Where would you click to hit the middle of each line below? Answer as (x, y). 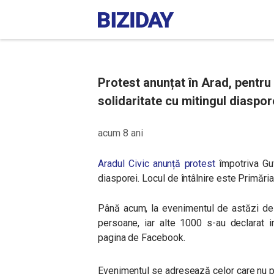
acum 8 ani (120, 133)
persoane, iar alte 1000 (152, 223)
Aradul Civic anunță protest (159, 164)
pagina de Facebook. (142, 238)
